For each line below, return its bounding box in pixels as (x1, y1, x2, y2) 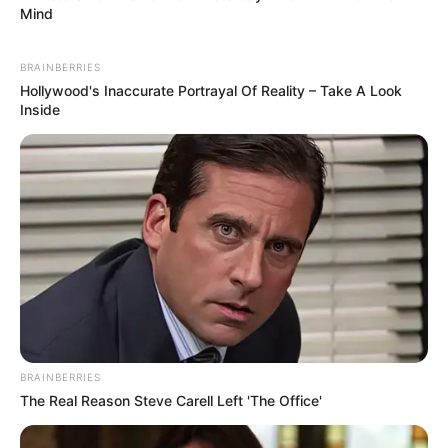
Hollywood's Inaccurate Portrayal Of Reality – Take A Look (20, 81, 402, 99)
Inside (20, 100, 60, 118)
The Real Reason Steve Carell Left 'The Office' (20, 392, 322, 410)
